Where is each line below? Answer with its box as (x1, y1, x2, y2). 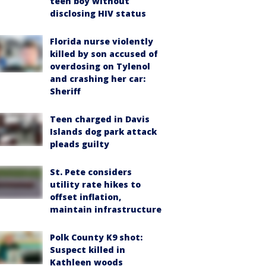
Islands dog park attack (50, 125, 157, 137)
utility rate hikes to (50, 178, 141, 190)
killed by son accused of (50, 47, 158, 59)
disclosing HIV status (50, 7, 146, 19)
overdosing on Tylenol (50, 60, 150, 72)
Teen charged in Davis (50, 113, 150, 125)
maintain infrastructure (50, 203, 161, 215)
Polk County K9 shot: (50, 231, 142, 243)
